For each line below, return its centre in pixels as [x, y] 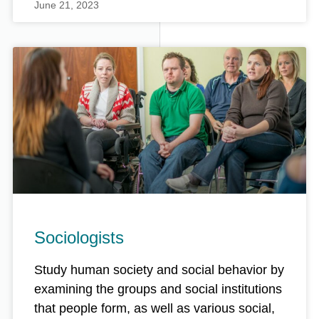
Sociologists [79, 238]
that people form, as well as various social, [155, 309]
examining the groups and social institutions [158, 289]
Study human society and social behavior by [159, 270]
